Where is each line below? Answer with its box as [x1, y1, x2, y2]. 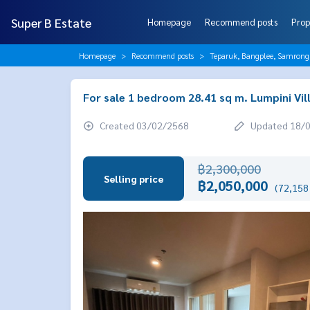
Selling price [103, 172, 163, 185]
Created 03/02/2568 [98, 119, 189, 131]
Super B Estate [11, 14, 91, 30]
